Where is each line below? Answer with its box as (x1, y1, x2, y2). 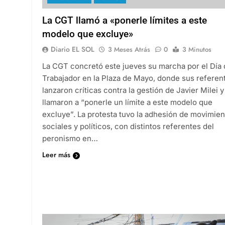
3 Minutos (182, 45, 211, 55)
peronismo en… (42, 134, 98, 144)
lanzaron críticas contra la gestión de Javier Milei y (42, 85, 224, 95)
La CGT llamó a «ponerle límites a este (42, 15, 207, 27)
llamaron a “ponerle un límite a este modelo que (42, 97, 212, 107)
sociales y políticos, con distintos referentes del (42, 122, 214, 132)
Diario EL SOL (51, 44, 94, 55)
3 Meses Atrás (108, 45, 150, 55)
